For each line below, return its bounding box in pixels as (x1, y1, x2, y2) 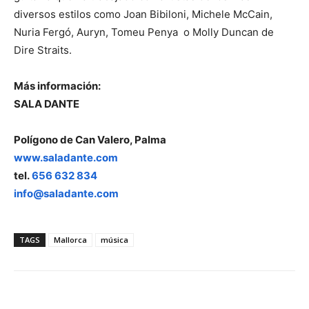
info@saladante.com (14, 187, 119, 201)
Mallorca (54, 235, 87, 246)
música (101, 235, 128, 246)
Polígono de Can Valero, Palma (14, 133, 166, 147)
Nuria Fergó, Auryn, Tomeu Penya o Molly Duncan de (14, 26, 274, 39)
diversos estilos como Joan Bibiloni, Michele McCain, (14, 8, 272, 21)
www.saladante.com (14, 151, 118, 165)
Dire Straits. (14, 43, 74, 57)
